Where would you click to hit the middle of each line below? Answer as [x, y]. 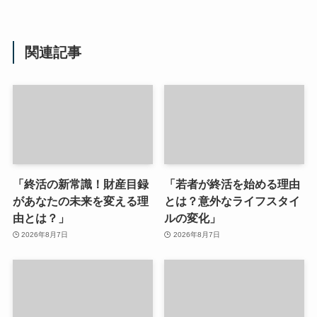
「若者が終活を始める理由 [232, 184]
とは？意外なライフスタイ [232, 201]
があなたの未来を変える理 [80, 201]
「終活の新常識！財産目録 [80, 184]
